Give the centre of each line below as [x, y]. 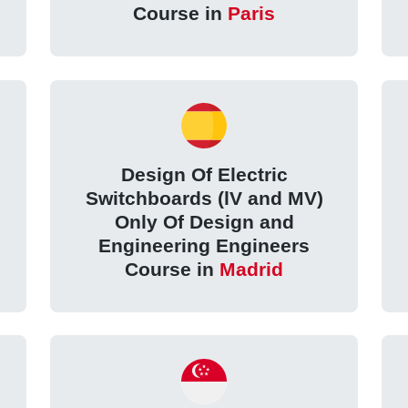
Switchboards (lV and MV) [204, 199]
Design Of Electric [204, 175]
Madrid [251, 270]
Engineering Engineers [204, 246]
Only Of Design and [204, 222]
